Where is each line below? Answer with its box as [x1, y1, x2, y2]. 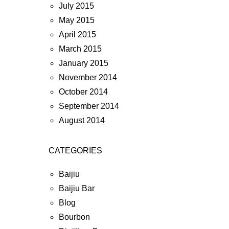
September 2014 [59, 102, 119, 110]
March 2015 [59, 44, 102, 53]
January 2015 [59, 59, 108, 67]
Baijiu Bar [59, 184, 95, 193]
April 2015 [59, 30, 96, 39]
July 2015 [59, 2, 94, 10]
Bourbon [59, 213, 90, 221]
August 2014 [59, 116, 105, 125]
